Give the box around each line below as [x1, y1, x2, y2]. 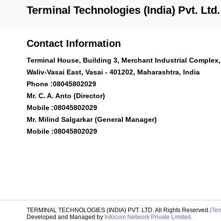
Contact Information [26, 38, 121, 49]
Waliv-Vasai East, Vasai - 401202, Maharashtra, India [26, 68, 200, 76]
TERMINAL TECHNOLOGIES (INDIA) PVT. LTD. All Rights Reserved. [26, 207, 210, 214]
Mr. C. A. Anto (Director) [26, 92, 105, 100]
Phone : [26, 80, 53, 88]
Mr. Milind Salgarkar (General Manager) [26, 115, 157, 123]
